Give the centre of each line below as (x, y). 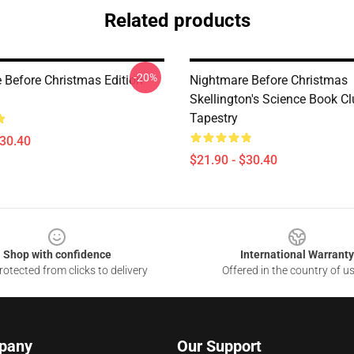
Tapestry (214, 118)
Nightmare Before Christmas (269, 80)
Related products (177, 21)
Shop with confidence (57, 254)
